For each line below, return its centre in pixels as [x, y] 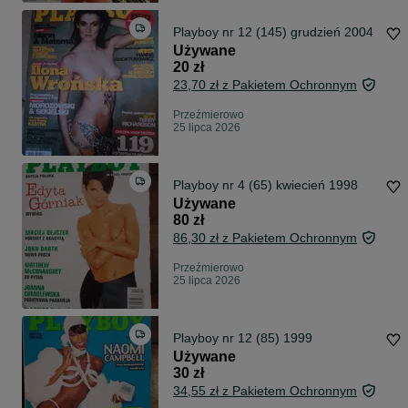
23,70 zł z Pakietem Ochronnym [265, 85]
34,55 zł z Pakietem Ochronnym [265, 391]
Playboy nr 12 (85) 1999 [243, 338]
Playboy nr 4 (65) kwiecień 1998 [265, 185]
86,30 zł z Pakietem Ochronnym [265, 238]
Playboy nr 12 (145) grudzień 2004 [273, 32]
